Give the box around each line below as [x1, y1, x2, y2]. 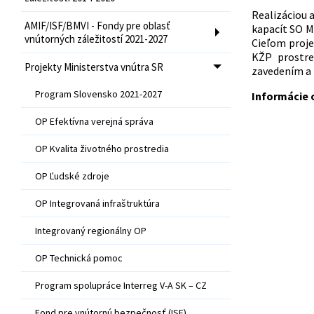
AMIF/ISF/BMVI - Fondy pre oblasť [25, 18, 170, 32]
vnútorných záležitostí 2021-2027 [25, 32, 168, 46]
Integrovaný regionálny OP [35, 224, 146, 237]
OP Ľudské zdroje [35, 169, 109, 182]
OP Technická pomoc [35, 251, 123, 264]
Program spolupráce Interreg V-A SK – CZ [35, 278, 207, 292]
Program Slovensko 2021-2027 [35, 87, 162, 100]
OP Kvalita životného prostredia [35, 142, 169, 155]
